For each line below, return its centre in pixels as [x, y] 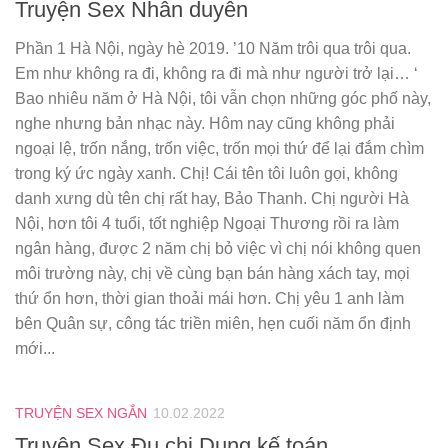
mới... [35, 348]
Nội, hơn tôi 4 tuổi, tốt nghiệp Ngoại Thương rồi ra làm [207, 223]
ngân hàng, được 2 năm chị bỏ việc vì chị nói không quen [218, 248]
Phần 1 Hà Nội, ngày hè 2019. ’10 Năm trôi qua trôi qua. [213, 48]
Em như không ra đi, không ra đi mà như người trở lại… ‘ [216, 73]
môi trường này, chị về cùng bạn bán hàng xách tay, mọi [212, 273]
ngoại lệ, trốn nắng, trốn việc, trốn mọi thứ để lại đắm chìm [219, 148]
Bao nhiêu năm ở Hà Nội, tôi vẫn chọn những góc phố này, [223, 98]
